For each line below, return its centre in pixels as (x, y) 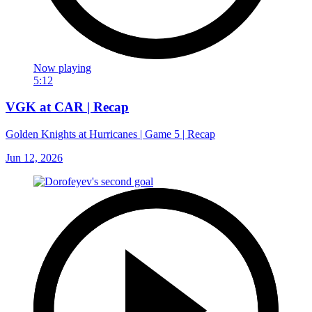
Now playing (62, 68)
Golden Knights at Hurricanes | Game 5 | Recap (110, 134)
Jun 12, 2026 (34, 158)
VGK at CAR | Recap (67, 107)
